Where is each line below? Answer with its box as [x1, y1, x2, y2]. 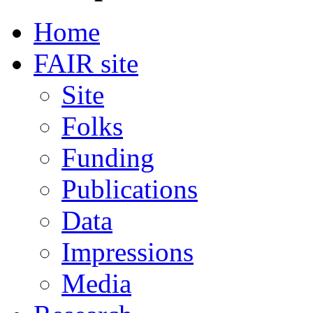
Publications [61, 173, 198, 204]
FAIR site [34, 48, 138, 78]
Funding [61, 142, 154, 173]
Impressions [61, 236, 194, 267]
